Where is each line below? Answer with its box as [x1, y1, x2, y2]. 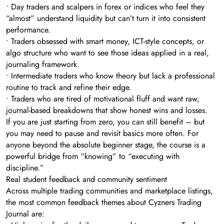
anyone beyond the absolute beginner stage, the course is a [6, 138, 205, 150]
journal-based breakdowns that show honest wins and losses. [6, 104, 207, 116]
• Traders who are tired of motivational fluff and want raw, [6, 92, 199, 104]
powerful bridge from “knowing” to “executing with [6, 150, 179, 162]
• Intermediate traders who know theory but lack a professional [6, 69, 215, 81]
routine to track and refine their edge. [6, 81, 131, 93]
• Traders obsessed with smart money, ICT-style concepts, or [6, 35, 204, 47]
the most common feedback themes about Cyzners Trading [6, 196, 201, 208]
